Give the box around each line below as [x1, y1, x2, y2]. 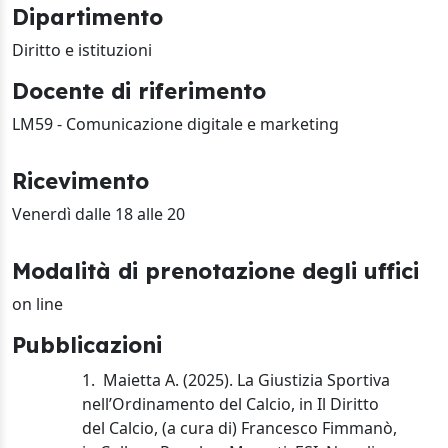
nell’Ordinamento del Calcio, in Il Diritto [82, 392, 380, 415]
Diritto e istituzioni [12, 39, 152, 61]
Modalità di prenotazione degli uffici [12, 257, 419, 284]
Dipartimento [12, 3, 163, 30]
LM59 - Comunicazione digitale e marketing [12, 113, 339, 135]
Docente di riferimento [12, 77, 266, 104]
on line [12, 293, 63, 315]
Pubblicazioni [12, 331, 162, 358]
